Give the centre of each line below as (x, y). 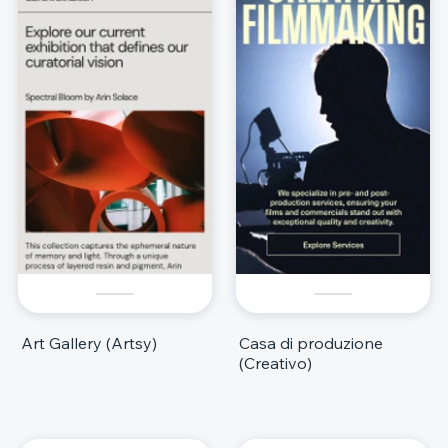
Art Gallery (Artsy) (89, 343)
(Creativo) (275, 363)
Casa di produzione (311, 343)
